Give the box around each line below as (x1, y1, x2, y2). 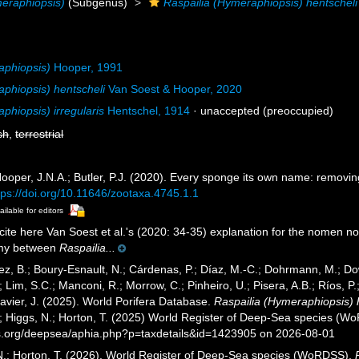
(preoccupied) (260, 104, 334, 117)
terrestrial (15, 127, 64, 140)
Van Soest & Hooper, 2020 (105, 83, 243, 95)
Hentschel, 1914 (104, 104, 191, 117)
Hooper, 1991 (50, 61, 123, 74)
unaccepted (200, 104, 260, 117)
